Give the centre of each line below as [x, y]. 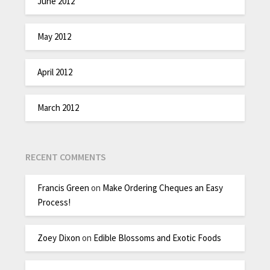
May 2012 [55, 37]
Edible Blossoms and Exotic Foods [158, 238]
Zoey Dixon [59, 238]
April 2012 [55, 72]
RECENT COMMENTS [66, 156]
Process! [54, 202]
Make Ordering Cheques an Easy [163, 188]
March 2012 [58, 108]
